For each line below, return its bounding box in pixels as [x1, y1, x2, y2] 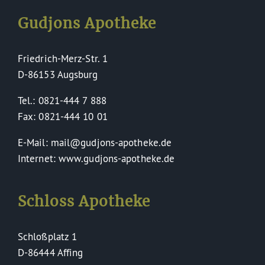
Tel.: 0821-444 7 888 [17, 93, 106, 106]
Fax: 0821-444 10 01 [17, 109, 108, 122]
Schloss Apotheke [17, 195, 150, 209]
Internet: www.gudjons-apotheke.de [17, 151, 175, 164]
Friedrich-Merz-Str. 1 [17, 51, 108, 64]
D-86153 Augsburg [17, 67, 98, 80]
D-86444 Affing [17, 245, 83, 258]
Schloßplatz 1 [17, 230, 77, 243]
